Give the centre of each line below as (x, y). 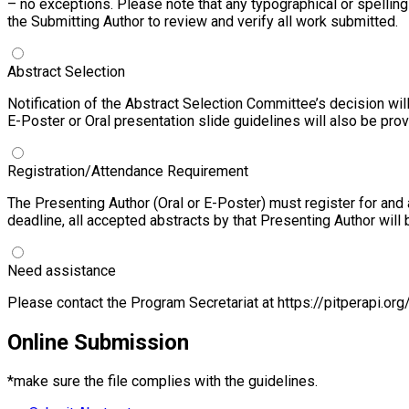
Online (41, 342)
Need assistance (62, 270)
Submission (131, 342)
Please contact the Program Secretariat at (142, 302)
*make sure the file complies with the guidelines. (163, 382)
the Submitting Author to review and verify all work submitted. (203, 21)
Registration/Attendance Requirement (128, 171)
